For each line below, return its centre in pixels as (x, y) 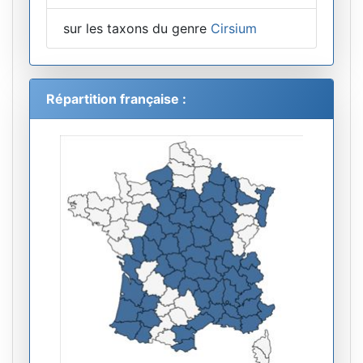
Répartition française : (116, 99)
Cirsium (234, 29)
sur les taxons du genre (137, 29)
